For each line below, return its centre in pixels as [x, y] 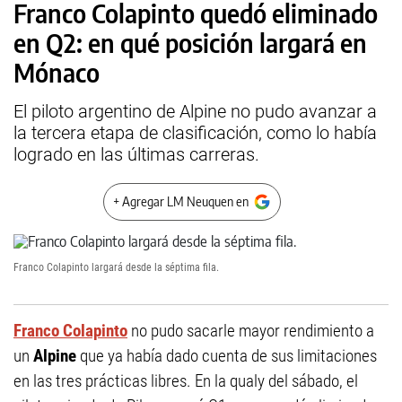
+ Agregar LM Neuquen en [181, 201]
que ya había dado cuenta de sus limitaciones [228, 356]
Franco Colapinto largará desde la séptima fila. [116, 267]
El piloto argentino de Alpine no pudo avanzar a [195, 111]
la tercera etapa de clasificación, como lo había [195, 133]
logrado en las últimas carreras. [136, 154]
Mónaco [57, 72]
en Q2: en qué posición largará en [190, 43]
